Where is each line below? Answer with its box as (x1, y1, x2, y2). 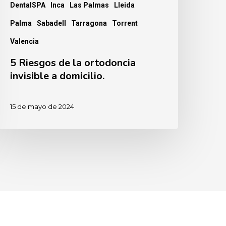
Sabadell (37, 19, 67, 28)
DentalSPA (10, 1, 46, 10)
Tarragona (71, 19, 107, 28)
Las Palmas (70, 1, 109, 10)
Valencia (10, 37, 39, 46)
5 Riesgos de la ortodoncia (10, 56, 136, 70)
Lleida (114, 1, 135, 10)
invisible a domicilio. (10, 69, 105, 83)
